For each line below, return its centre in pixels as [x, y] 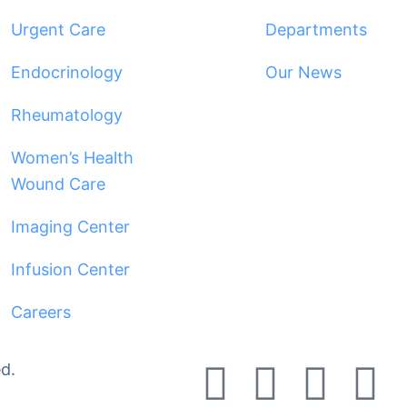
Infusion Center [70, 269]
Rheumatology [66, 115]
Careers [40, 312]
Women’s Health [72, 158]
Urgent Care [58, 30]
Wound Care [58, 184]
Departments [316, 30]
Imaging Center [70, 227]
